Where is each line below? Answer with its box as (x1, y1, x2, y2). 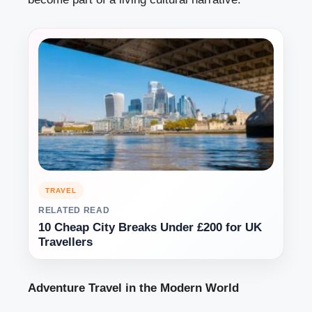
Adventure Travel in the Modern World (28, 281, 239, 295)
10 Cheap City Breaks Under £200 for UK (38, 221, 262, 235)
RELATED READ (38, 205, 110, 216)
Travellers (38, 235, 93, 249)
